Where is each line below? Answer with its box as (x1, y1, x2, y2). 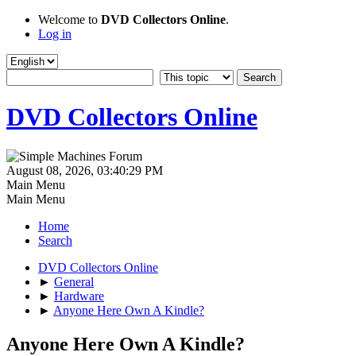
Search (38, 233, 72, 247)
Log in (38, 27, 72, 41)
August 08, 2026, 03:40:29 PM (6, 163, 163, 177)
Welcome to (38, 13, 101, 26)
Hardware (54, 288, 104, 303)
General (54, 274, 94, 288)
